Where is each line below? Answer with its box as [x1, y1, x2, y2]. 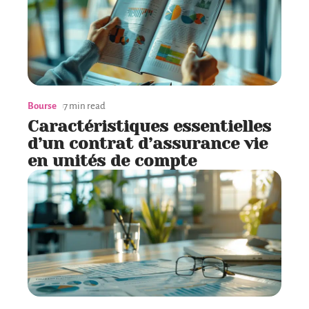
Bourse [28, 101, 57, 112]
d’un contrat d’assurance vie [28, 134, 268, 154]
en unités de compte [28, 151, 197, 171]
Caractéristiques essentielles [28, 117, 271, 137]
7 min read [63, 101, 106, 112]
